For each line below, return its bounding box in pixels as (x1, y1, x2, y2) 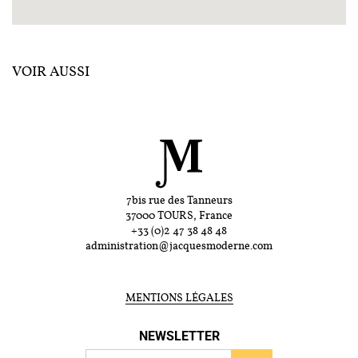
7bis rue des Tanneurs (125, 195, 233, 208)
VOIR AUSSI (12, 64, 89, 80)
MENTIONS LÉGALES (125, 292, 233, 305)
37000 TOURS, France (125, 210, 233, 223)
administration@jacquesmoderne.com (86, 241, 272, 253)
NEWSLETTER (138, 328, 220, 344)
